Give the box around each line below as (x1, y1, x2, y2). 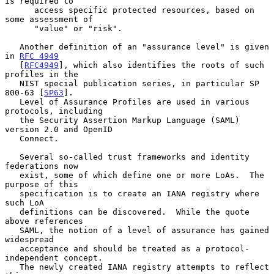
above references (5, 216, 83, 226)
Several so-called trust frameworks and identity (5, 152, 20, 161)
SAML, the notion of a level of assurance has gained (5, 225, 20, 235)
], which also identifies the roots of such (59, 60, 264, 70)
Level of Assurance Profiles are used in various (5, 97, 20, 106)
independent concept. (5, 253, 103, 262)
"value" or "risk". (5, 23, 34, 33)
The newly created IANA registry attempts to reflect (5, 262, 20, 272)
